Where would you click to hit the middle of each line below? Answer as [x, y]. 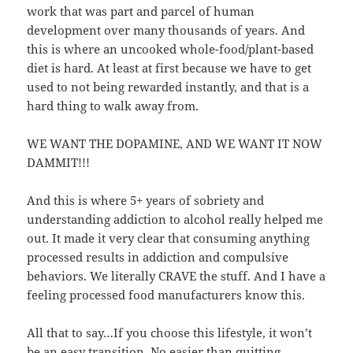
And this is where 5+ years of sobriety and [146, 200]
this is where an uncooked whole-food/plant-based [171, 48]
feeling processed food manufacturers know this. [166, 294]
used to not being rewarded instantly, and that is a [168, 86]
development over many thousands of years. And [166, 30]
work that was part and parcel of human [141, 11]
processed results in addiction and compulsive [158, 256]
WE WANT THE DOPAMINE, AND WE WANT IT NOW [175, 143]
